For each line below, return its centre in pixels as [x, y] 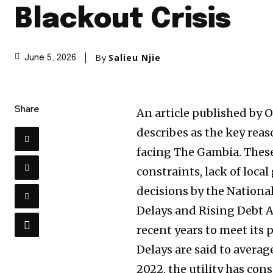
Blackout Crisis [123, 19]
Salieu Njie [135, 57]
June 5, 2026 [50, 58]
